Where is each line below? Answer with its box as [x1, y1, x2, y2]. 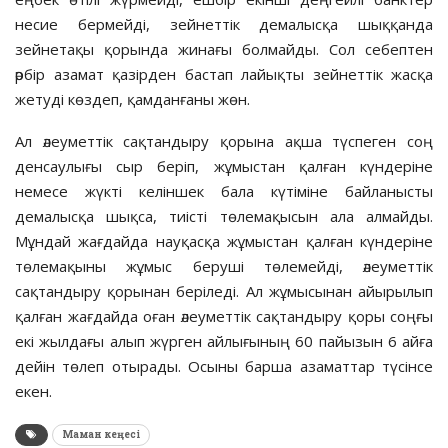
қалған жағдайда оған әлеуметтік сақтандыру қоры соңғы [15, 305, 433, 326]
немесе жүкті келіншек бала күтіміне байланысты [15, 180, 433, 201]
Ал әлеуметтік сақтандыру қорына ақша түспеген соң [15, 130, 433, 151]
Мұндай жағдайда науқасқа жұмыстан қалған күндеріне [15, 230, 433, 251]
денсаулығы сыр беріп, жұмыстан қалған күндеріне [15, 155, 433, 176]
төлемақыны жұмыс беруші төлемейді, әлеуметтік [15, 255, 433, 276]
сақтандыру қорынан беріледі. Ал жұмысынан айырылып [15, 280, 433, 301]
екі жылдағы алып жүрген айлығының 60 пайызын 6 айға [15, 330, 433, 351]
